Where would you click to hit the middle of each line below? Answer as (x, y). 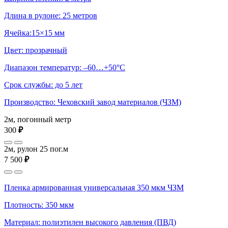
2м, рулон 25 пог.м (36, 149)
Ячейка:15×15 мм (34, 33)
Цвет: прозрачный (36, 50)
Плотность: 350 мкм (39, 205)
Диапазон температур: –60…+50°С (65, 67)
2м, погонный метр (38, 119)
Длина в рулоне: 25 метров (51, 15)
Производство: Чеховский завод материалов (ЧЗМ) (93, 102)
